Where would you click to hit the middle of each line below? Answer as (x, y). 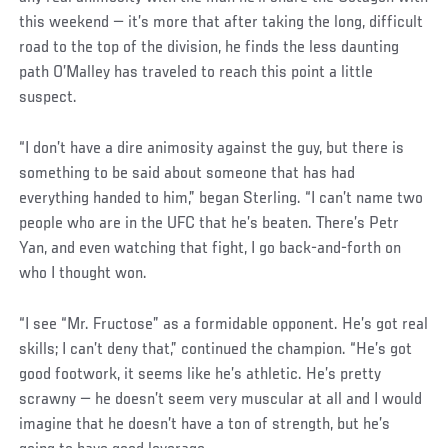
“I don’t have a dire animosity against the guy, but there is (212, 148)
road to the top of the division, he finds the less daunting (209, 48)
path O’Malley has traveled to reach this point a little (196, 73)
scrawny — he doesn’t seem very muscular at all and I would (221, 399)
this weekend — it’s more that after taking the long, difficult (221, 23)
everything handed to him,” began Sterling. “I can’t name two (221, 198)
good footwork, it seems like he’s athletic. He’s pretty (200, 374)
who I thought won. (83, 273)
